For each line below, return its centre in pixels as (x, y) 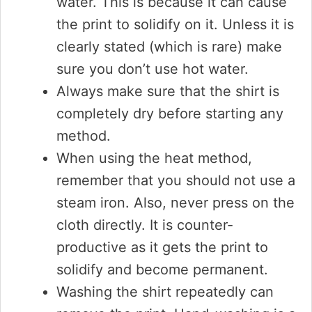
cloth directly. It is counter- (145, 225)
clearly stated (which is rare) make (169, 47)
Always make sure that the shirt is (168, 91)
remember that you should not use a (176, 180)
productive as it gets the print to (162, 247)
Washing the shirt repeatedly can (165, 292)
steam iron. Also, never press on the (175, 203)
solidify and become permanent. (162, 270)
